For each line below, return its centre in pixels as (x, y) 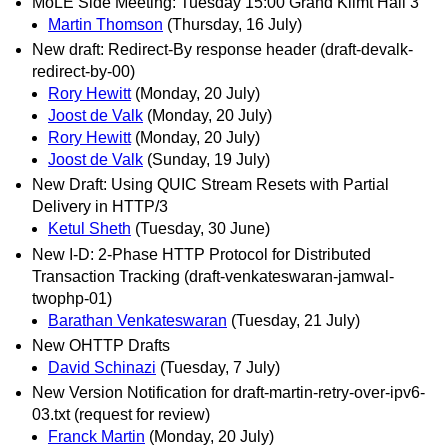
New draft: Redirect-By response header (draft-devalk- (222, 50)
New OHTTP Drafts (101, 345)
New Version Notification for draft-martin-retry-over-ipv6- (228, 392)
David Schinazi (102, 367)
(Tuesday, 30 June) (202, 229)
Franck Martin (96, 436)
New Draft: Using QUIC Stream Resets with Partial (210, 185)
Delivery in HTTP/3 (100, 207)
